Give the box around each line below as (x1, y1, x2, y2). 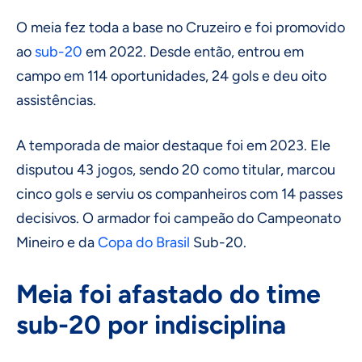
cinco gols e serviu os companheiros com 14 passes (16, 185, 343, 204)
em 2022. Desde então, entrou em (82, 43, 304, 61)
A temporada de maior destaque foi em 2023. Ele (16, 137, 330, 155)
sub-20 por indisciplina (16, 309, 286, 341)
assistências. (16, 91, 96, 110)
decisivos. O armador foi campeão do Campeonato (16, 209, 341, 228)
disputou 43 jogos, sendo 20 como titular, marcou (16, 161, 335, 179)
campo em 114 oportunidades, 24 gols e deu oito (16, 67, 326, 86)
